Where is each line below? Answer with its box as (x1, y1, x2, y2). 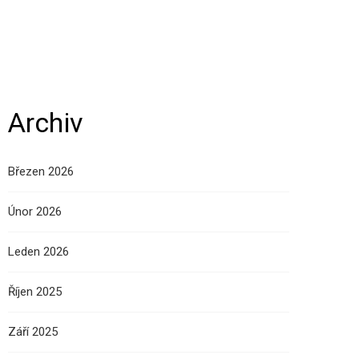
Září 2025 (8, 325, 58, 339)
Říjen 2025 (8, 284, 62, 299)
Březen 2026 (8, 164, 74, 179)
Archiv (8, 107, 83, 139)
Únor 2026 (8, 204, 62, 219)
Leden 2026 (8, 244, 69, 259)
